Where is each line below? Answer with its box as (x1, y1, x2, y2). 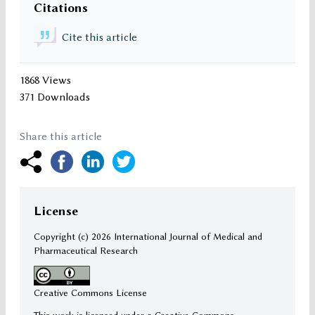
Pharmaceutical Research (34, 245, 138, 257)
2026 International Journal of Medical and (91, 231, 262, 243)
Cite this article (62, 31, 137, 44)
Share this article (20, 130, 102, 143)
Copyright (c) (34, 231, 91, 243)
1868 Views (20, 74, 71, 87)
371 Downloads (20, 91, 90, 104)
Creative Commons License (34, 287, 147, 299)
